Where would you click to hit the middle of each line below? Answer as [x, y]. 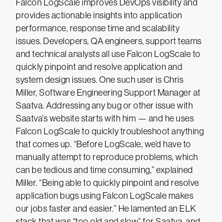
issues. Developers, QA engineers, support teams [109, 41]
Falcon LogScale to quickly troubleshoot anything [110, 131]
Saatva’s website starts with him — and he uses [105, 118]
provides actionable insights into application [99, 15]
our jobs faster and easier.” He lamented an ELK [106, 209]
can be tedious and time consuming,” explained [105, 170]
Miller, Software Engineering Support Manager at [108, 93]
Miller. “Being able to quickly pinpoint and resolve [108, 183]
